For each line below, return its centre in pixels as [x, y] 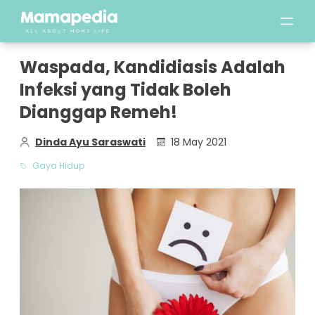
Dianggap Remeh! [98, 112]
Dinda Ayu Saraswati [90, 142]
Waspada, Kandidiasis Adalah [153, 67]
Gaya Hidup [58, 166]
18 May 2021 [199, 142]
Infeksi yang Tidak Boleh [126, 90]
